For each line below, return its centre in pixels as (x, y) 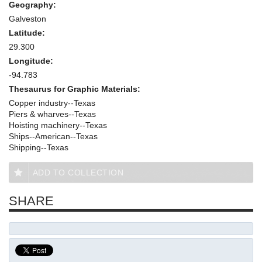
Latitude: (28, 33)
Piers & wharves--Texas (52, 114)
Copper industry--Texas (52, 103)
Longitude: (32, 61)
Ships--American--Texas (53, 137)
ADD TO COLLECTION (78, 173)
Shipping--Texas (39, 148)
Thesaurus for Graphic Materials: (76, 89)
